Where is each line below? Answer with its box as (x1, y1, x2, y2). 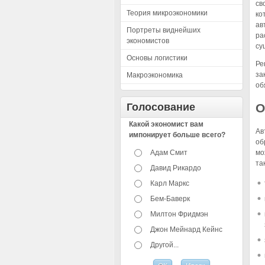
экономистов (127, 37, 169, 45)
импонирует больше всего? (129, 131, 226, 139)
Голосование (127, 101, 195, 113)
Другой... (150, 241, 179, 249)
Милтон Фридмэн (150, 210, 209, 218)
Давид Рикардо (150, 164, 202, 172)
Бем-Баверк (150, 195, 190, 203)
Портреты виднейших (127, 26, 201, 34)
